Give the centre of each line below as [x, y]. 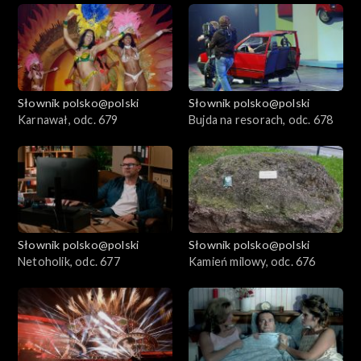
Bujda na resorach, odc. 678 [261, 120]
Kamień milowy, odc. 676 [252, 262]
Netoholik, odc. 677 [69, 262]
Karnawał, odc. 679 [68, 120]
